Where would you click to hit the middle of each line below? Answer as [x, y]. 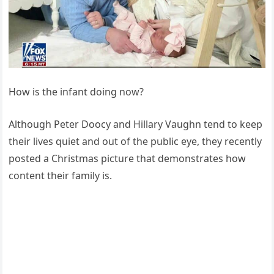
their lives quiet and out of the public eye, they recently [135, 141]
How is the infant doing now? [76, 91]
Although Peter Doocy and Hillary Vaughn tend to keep [136, 124]
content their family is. [61, 175]
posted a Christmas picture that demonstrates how [128, 158]
